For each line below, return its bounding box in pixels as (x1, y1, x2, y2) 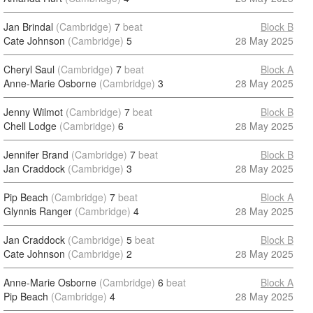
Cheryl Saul (3, 62, 54, 76)
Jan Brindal (3, 20, 53, 34)
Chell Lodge (3, 119, 57, 133)
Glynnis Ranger (3, 204, 72, 218)
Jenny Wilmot (3, 105, 63, 119)
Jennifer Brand (3, 147, 68, 161)
